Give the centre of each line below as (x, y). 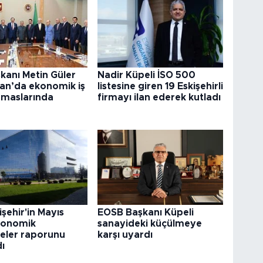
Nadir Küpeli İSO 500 (147, 75)
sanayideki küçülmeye (150, 224)
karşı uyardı (125, 235)
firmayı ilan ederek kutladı (159, 98)
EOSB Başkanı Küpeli (146, 213)
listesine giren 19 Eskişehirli (161, 87)
